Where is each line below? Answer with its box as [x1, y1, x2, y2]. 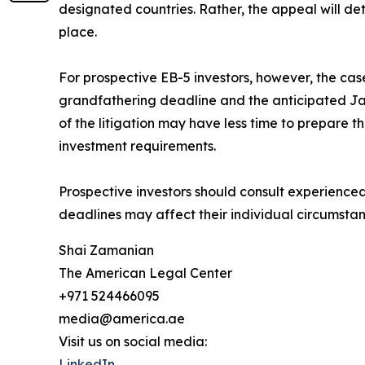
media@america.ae [59, 310, 185, 328]
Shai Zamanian [59, 242, 154, 259]
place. [59, 24, 97, 41]
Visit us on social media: [59, 333, 207, 350]
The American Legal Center [59, 265, 232, 282]
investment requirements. [59, 138, 216, 155]
